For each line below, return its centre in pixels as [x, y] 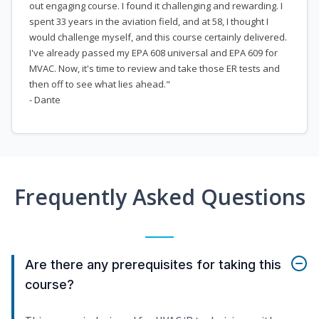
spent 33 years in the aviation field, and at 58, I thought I [149, 22]
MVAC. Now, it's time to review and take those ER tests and [155, 69]
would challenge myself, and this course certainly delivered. [158, 37]
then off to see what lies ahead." [100, 84]
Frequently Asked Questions [159, 197]
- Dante [45, 100]
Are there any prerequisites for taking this [153, 265]
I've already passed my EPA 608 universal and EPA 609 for [153, 53]
